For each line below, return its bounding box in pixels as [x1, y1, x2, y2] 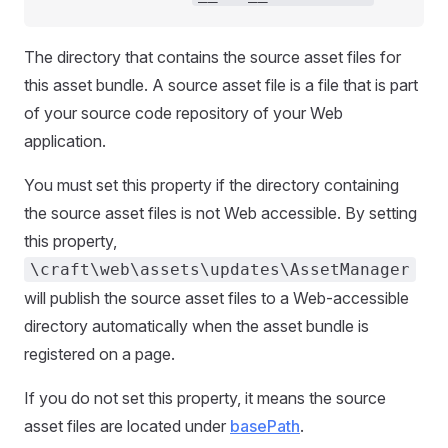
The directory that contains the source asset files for [24, 47, 401, 67]
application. [24, 131, 106, 151]
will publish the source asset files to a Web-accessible [24, 288, 409, 308]
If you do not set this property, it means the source [24, 388, 386, 408]
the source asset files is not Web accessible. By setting [24, 203, 417, 223]
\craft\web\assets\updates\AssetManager [30, 260, 410, 279]
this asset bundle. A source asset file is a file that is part [24, 75, 418, 95]
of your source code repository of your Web [24, 103, 343, 123]
